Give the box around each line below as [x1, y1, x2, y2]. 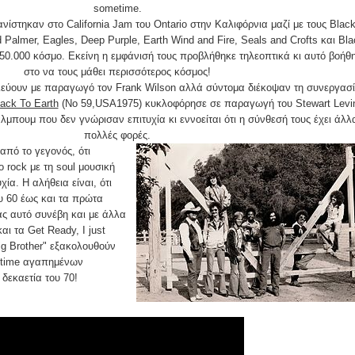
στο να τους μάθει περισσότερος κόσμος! [24, 65, 211, 78]
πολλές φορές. [84, 128, 151, 141]
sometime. [93, 2, 142, 14]
